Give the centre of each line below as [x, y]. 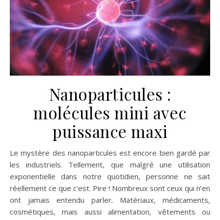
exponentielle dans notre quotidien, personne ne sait [110, 176]
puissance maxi [110, 131]
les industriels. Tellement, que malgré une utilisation [110, 164]
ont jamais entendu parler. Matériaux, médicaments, [110, 200]
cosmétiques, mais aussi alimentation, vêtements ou [110, 211]
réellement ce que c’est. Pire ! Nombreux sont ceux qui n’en [110, 188]
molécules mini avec [110, 112]
